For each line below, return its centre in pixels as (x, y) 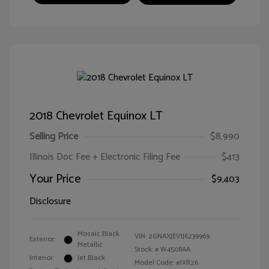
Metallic (90, 245)
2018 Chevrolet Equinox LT (96, 116)
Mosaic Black (98, 234)
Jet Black (91, 258)
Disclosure (50, 201)
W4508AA (175, 249)
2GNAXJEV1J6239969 (179, 236)
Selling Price (54, 137)
